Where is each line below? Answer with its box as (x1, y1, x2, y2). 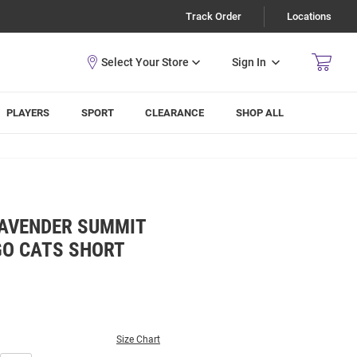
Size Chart (116, 334, 160, 345)
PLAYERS (6, 107, 50, 119)
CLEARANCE (145, 107, 205, 119)
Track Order (186, 10, 241, 22)
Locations (287, 10, 331, 22)
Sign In (232, 55, 266, 69)
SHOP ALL (236, 107, 284, 119)
